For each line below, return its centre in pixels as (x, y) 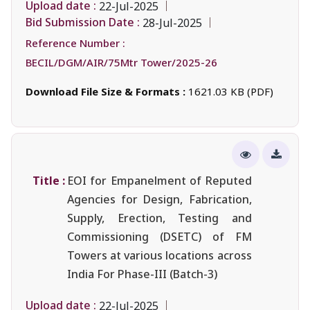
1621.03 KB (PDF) (231, 91)
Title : (49, 180)
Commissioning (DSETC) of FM (159, 236)
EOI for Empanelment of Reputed (159, 180)
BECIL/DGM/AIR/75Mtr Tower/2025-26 (121, 62)
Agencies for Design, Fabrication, (159, 199)
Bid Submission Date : (83, 22)
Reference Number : (75, 43)
